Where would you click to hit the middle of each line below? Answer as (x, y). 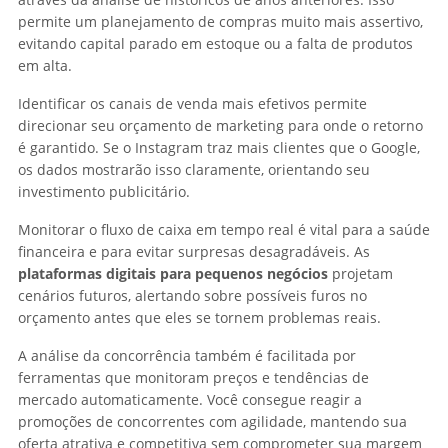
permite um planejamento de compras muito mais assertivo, (220, 21)
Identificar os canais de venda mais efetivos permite (192, 103)
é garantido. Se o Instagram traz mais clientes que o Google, (219, 147)
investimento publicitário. (104, 191)
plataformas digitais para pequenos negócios (173, 273)
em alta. (45, 65)
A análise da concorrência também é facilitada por (187, 355)
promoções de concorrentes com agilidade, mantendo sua (212, 421)
